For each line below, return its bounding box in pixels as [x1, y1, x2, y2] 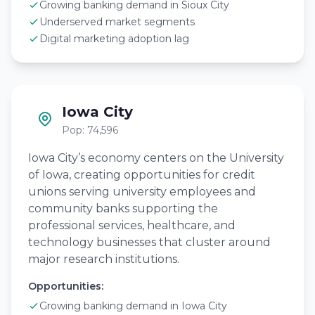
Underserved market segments [39, 15, 195, 28]
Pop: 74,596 [62, 124, 118, 136]
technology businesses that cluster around [28, 236, 271, 249]
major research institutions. [28, 252, 179, 266]
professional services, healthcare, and [28, 219, 236, 232]
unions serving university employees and [28, 185, 256, 198]
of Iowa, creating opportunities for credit [28, 168, 255, 181]
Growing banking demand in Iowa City [39, 300, 227, 312]
